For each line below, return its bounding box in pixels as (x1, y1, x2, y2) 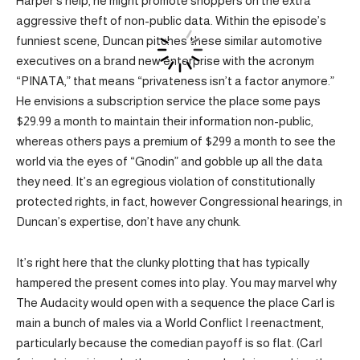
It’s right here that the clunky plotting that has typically (16, 255, 309, 269)
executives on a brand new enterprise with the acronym (16, 54, 314, 68)
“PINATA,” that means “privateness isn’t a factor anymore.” (16, 74, 334, 88)
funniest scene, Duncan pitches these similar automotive (16, 34, 322, 48)
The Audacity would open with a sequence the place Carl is (16, 295, 335, 309)
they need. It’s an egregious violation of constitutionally (16, 174, 315, 189)
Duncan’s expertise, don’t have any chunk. (16, 215, 241, 229)
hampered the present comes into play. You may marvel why (16, 275, 337, 289)
